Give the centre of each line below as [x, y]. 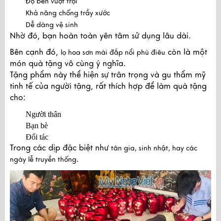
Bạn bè [37, 126]
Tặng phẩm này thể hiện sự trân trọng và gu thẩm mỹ [108, 75]
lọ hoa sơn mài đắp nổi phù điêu [113, 53]
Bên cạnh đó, [35, 52]
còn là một [186, 52]
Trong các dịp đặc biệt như [60, 148]
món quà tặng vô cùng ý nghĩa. [68, 64]
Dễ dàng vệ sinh [52, 25]
